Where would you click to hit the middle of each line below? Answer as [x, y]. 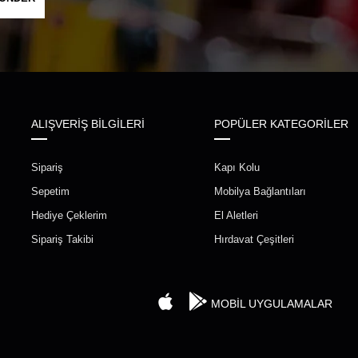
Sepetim [51, 192]
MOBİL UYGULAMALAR [270, 304]
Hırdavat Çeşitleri [254, 240]
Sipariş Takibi [63, 240]
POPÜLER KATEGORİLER [281, 124]
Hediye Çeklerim [70, 216]
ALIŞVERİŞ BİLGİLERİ [88, 124]
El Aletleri [236, 216]
